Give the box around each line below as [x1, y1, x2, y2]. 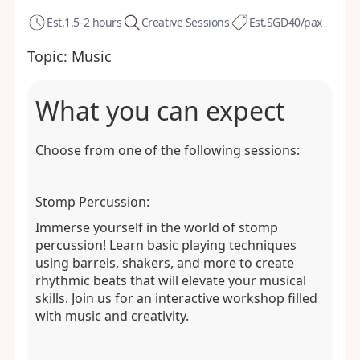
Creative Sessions [141, 14, 230, 30]
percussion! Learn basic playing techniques [35, 236, 297, 254]
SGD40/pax [266, 14, 323, 30]
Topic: [27, 47, 67, 66]
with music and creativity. [35, 307, 189, 325]
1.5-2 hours [64, 14, 122, 30]
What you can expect [35, 93, 285, 128]
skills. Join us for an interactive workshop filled [35, 289, 317, 307]
